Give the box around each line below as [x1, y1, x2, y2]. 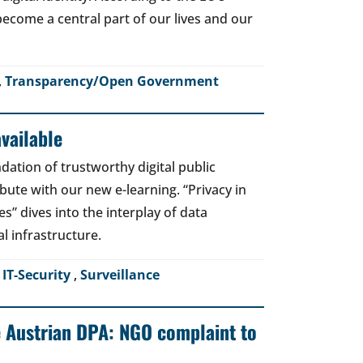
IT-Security [2, 266, 74, 284]
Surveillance [80, 266, 160, 284]
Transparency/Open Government [5, 72, 219, 90]
